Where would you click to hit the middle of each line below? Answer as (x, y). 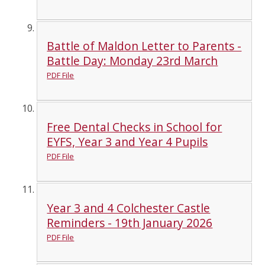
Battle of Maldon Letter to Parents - (144, 46)
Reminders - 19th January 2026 (130, 222)
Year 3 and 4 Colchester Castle (129, 208)
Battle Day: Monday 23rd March (132, 61)
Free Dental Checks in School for (135, 127)
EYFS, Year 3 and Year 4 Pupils (127, 142)
